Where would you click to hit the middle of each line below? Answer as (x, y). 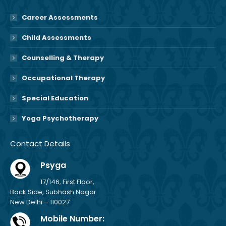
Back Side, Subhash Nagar (53, 192)
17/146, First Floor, (67, 182)
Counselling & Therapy (63, 58)
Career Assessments (60, 18)
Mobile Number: (72, 219)
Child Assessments (56, 38)
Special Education (55, 98)
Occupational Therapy (63, 78)
